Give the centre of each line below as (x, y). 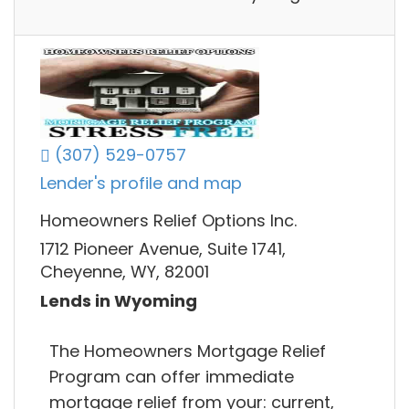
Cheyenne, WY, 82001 (125, 272)
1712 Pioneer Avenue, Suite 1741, (163, 249)
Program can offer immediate (172, 376)
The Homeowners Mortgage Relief (188, 351)
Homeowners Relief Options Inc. (168, 220)
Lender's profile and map (141, 184)
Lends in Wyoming (119, 300)
